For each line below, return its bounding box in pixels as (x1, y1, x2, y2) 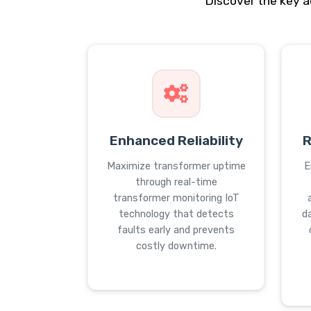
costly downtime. (135, 240, 217, 252)
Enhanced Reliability (109, 133, 243, 149)
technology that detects (118, 208, 234, 220)
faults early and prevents (117, 224, 235, 236)
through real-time (135, 176, 217, 188)
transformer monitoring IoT (112, 192, 239, 204)
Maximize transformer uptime (106, 160, 246, 172)
